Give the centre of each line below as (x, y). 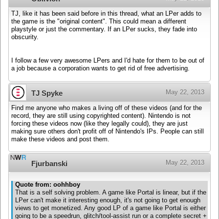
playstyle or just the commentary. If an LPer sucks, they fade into (104, 30)
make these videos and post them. (60, 139)
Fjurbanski (49, 164)
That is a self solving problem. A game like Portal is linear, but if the (111, 192)
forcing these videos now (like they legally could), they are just (99, 123)
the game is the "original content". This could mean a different (99, 22)
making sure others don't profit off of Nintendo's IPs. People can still (108, 131)
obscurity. (25, 37)
